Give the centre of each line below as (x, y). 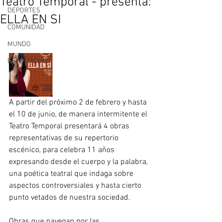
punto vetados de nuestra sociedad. (71, 198)
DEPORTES (24, 11)
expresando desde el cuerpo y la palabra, (79, 162)
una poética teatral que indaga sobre (72, 174)
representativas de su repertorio (65, 138)
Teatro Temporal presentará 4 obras (70, 126)
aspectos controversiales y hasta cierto (76, 186)
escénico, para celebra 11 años (63, 150)
